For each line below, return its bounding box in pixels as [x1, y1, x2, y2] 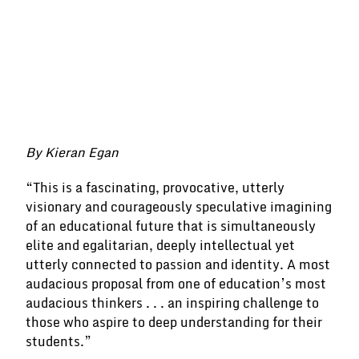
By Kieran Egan [26, 142, 119, 163]
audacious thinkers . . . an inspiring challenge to [26, 292, 319, 313]
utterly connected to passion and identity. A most [26, 254, 330, 275]
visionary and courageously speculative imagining [26, 196, 332, 217]
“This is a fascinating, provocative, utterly [26, 177, 284, 198]
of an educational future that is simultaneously [26, 216, 316, 236]
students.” [26, 331, 91, 352]
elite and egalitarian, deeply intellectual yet [26, 235, 295, 256]
